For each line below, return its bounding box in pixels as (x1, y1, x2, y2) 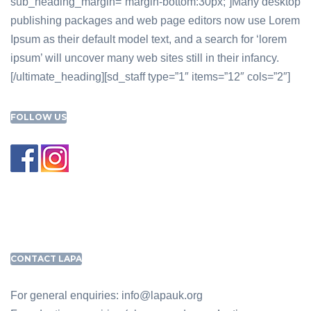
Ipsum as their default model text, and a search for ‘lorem (10, 33, 287, 45)
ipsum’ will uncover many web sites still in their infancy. (10, 52, 279, 64)
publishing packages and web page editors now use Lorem (10, 15, 300, 26)
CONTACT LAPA (10, 253, 82, 264)
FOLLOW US (10, 112, 67, 122)
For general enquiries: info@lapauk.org (10, 289, 203, 301)
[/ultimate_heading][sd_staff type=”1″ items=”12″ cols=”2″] (10, 71, 290, 83)
